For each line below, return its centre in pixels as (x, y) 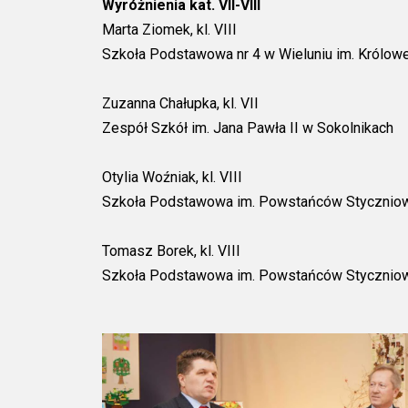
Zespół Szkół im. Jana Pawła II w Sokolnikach (248, 127)
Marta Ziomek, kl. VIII (169, 29)
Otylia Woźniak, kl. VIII (172, 177)
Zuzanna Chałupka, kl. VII (180, 103)
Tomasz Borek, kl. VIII (171, 250)
